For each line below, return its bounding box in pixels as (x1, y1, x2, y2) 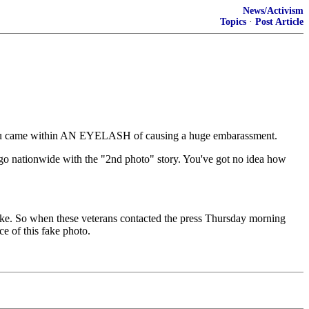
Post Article (255, 17, 303, 27)
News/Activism (243, 6, 303, 16)
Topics (220, 17, 246, 27)
